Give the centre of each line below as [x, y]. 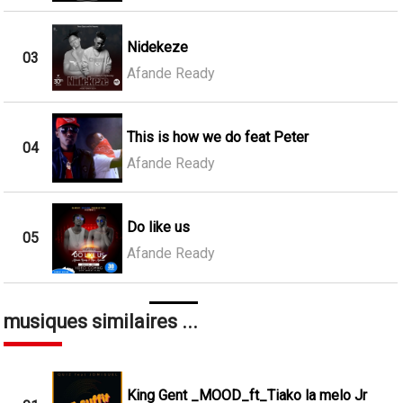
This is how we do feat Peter [217, 137]
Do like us [158, 228]
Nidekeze [157, 47]
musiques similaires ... [101, 321]
